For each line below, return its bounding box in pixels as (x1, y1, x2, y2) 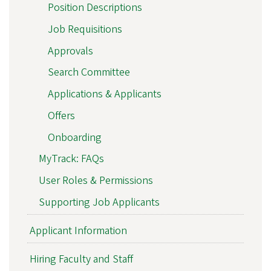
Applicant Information (29, 223, 127, 239)
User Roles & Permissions (38, 173, 153, 189)
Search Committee (47, 65, 130, 80)
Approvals (47, 43, 93, 59)
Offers (47, 108, 75, 123)
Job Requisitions (47, 21, 122, 37)
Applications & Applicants (47, 87, 162, 102)
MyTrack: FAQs (38, 151, 104, 167)
